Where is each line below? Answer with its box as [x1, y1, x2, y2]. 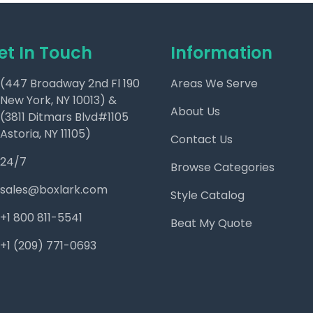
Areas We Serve [170, 75, 258, 92]
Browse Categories [170, 159, 275, 175]
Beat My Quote [170, 215, 252, 231]
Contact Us [170, 131, 233, 147]
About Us [170, 103, 220, 119]
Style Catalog [170, 187, 245, 203]
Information [170, 41, 272, 64]
